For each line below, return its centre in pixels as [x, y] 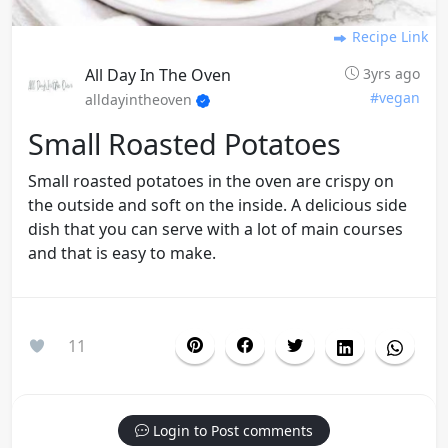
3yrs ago [389, 74]
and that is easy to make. [122, 253]
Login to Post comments [231, 431]
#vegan [395, 98]
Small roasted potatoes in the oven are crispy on [211, 181]
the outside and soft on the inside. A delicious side [217, 205]
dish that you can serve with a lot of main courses [215, 229]
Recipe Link [388, 37]
